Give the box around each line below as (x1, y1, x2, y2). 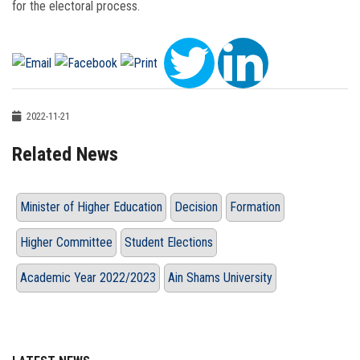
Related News (12, 143, 118, 166)
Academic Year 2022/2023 (20, 270, 156, 286)
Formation (230, 199, 280, 215)
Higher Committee (20, 235, 112, 251)
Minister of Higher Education (20, 199, 162, 215)
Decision (174, 199, 218, 215)
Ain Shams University (168, 270, 272, 286)
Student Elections (125, 235, 213, 251)
